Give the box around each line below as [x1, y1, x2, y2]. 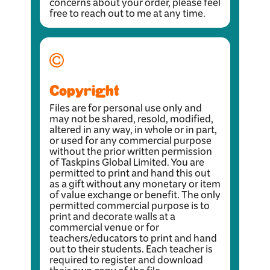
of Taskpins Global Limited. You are [49, 155, 204, 175]
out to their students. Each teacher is [49, 242, 213, 262]
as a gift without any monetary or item [49, 177, 221, 197]
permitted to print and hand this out [49, 166, 210, 186]
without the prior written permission [49, 144, 212, 165]
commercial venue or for [49, 220, 159, 240]
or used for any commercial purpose [49, 133, 212, 154]
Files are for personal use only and [49, 101, 202, 121]
